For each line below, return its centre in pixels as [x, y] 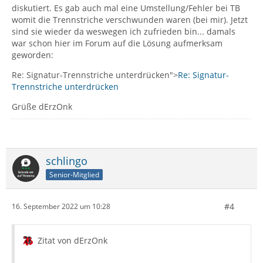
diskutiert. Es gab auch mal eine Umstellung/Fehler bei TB [126, 8]
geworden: [33, 55]
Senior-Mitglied [74, 174]
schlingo [67, 161]
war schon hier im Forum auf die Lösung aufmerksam [117, 43]
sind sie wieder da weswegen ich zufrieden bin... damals [124, 31]
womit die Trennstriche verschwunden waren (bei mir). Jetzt [130, 19]
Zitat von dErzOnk [73, 240]
